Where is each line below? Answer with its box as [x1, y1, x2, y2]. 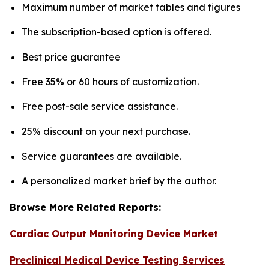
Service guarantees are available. [22, 150, 181, 162]
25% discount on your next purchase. [22, 125, 190, 138]
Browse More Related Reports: [10, 201, 161, 214]
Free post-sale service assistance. [22, 100, 178, 113]
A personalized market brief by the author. [22, 175, 216, 187]
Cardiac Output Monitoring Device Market [10, 228, 218, 240]
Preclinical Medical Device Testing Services [10, 254, 225, 267]
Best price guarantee [22, 50, 121, 63]
